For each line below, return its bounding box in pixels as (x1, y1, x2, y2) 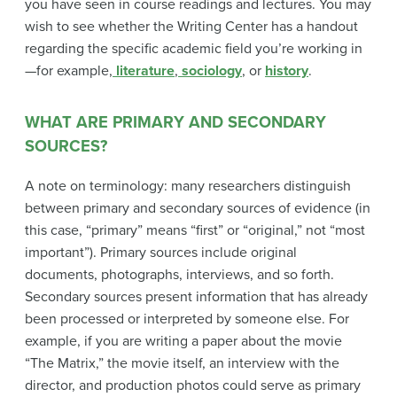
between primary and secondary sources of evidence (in (25, 198, 370, 217)
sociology (178, 62, 242, 81)
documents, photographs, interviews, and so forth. (25, 265, 334, 284)
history (265, 62, 308, 81)
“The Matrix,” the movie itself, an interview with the (25, 354, 339, 372)
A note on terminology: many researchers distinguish (25, 176, 351, 195)
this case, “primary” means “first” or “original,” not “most (25, 221, 365, 239)
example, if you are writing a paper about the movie (25, 331, 342, 350)
